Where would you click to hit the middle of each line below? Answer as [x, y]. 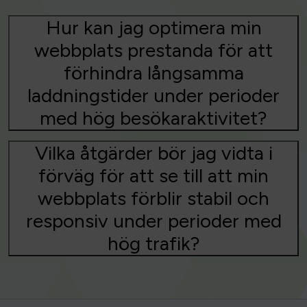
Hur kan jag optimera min [153, 28]
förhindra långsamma [153, 73]
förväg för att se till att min [153, 176]
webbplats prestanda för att [153, 50]
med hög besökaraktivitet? [153, 118]
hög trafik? [153, 244]
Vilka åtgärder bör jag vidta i [153, 153]
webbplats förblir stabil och [153, 198]
